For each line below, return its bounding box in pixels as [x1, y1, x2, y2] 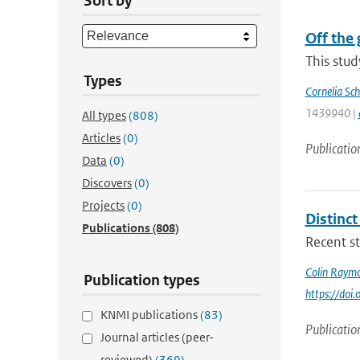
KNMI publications [100, 307, 200, 322]
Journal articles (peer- [100, 329, 214, 345]
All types [82, 108, 126, 123]
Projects [82, 198, 125, 213]
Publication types [84, 271, 200, 289]
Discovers [82, 175, 132, 190]
